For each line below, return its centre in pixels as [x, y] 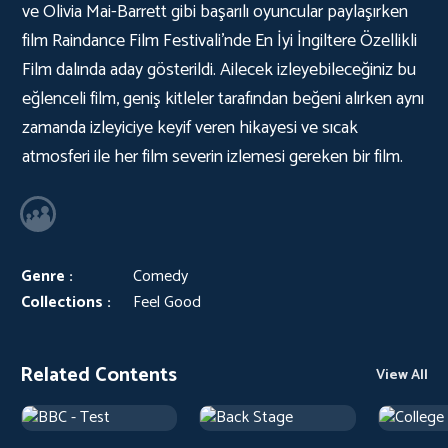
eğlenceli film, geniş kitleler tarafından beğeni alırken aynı [223, 99]
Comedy [160, 276]
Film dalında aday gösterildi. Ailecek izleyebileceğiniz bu [219, 70]
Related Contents [98, 375]
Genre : [47, 276]
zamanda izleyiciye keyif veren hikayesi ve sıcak [190, 128]
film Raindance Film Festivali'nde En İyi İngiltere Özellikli [219, 41]
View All [402, 375]
